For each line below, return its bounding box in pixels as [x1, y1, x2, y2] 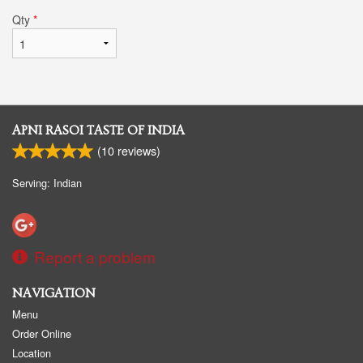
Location [12, 344, 51, 361]
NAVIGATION [12, 285, 96, 301]
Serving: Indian [12, 174, 82, 190]
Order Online [12, 325, 71, 341]
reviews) [114, 141, 160, 159]
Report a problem [34, 245, 156, 267]
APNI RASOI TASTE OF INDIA [12, 122, 185, 138]
